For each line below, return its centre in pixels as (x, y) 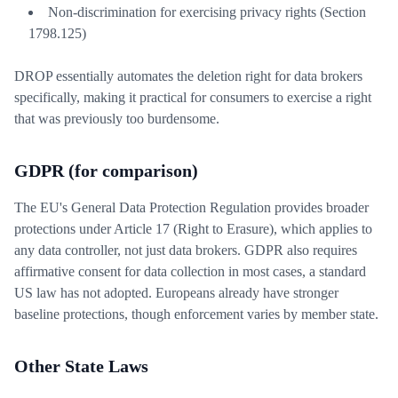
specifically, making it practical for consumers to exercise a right (193, 97)
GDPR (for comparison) (106, 171)
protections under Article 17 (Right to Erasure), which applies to (193, 229)
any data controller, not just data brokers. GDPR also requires (186, 250)
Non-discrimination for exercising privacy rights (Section (207, 12)
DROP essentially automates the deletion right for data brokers (188, 76)
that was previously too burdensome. (117, 119)
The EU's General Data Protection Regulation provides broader (191, 207)
